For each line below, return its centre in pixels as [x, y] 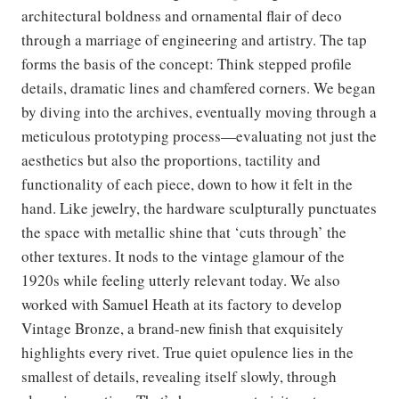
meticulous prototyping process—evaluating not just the [199, 135]
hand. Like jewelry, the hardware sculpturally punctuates [199, 208]
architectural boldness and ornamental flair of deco [182, 15]
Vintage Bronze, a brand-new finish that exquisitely [183, 328]
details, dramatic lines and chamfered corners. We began [199, 87]
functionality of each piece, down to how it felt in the [187, 183]
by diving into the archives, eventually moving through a [199, 111]
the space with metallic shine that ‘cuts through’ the [184, 232]
